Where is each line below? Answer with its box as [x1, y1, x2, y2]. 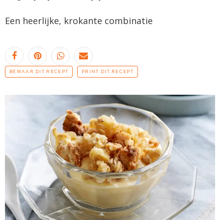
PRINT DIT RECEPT [82, 68, 134, 75]
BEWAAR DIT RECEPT [9, 68, 69, 75]
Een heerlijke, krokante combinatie [5, 14, 153, 27]
